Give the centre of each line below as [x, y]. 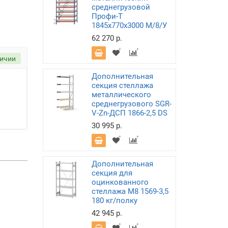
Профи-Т [107, 16]
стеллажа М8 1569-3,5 [130, 191]
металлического [121, 95]
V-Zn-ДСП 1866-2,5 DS [129, 113]
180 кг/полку [114, 201]
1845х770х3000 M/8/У [129, 25]
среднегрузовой [121, 7]
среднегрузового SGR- [131, 104]
